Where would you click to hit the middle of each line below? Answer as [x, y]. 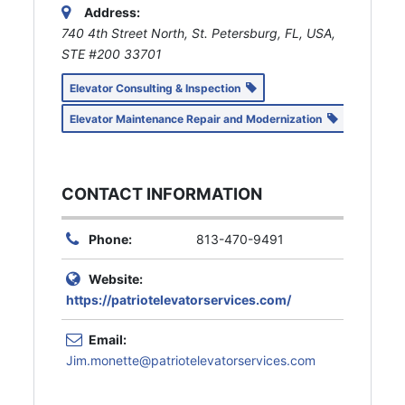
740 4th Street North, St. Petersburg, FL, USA [197, 33]
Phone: [111, 239]
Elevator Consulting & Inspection [158, 88]
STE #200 [93, 53]
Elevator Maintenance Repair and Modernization [199, 118]
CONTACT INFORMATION [162, 193]
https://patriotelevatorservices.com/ [179, 299]
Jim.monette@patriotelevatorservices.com [191, 360]
